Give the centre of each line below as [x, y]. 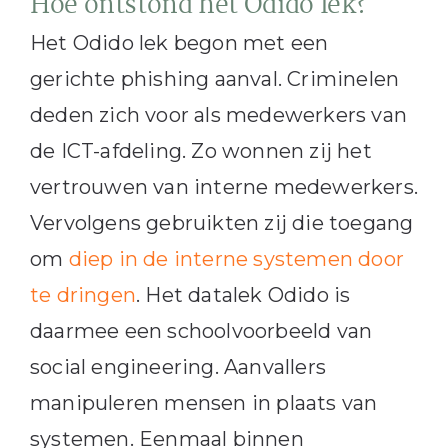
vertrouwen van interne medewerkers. [223, 186]
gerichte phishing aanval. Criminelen [214, 78]
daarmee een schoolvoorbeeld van [201, 330]
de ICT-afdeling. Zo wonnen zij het [200, 150]
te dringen [82, 294]
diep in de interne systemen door [236, 258]
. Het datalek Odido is [243, 294]
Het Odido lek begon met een [179, 42]
